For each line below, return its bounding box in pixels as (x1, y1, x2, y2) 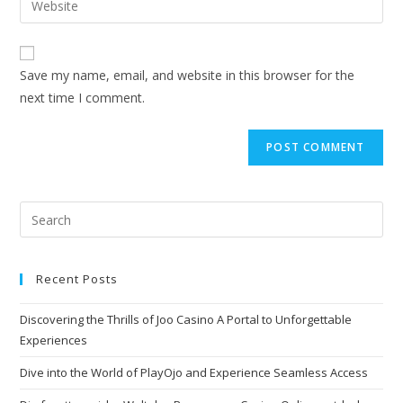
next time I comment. (20, 89, 146, 106)
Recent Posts (36, 271, 119, 287)
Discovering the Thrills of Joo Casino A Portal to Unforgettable (20, 311, 353, 327)
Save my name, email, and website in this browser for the (20, 67, 355, 84)
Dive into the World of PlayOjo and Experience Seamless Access (20, 364, 369, 381)
